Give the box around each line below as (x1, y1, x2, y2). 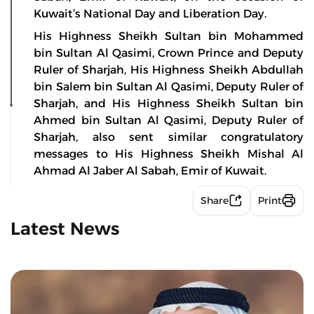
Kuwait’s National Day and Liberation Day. (34, 6, 266, 20)
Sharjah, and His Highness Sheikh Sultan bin (34, 96, 303, 110)
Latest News (11, 217, 119, 239)
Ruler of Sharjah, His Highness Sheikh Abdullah (34, 62, 303, 76)
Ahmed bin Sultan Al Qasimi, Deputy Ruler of (34, 113, 303, 127)
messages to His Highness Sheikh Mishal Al (34, 146, 303, 161)
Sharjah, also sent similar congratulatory (34, 130, 303, 144)
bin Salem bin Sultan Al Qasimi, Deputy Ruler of (34, 79, 303, 93)
